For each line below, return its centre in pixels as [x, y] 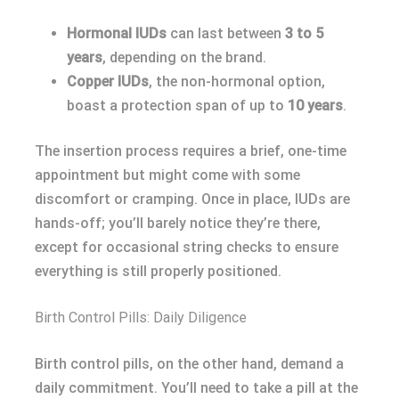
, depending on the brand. [184, 57]
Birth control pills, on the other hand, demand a [189, 363]
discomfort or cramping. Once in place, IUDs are [192, 199]
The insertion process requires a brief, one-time [191, 151]
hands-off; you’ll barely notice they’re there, [178, 223]
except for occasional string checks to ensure [187, 247]
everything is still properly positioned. [158, 271]
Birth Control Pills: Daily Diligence [141, 317]
